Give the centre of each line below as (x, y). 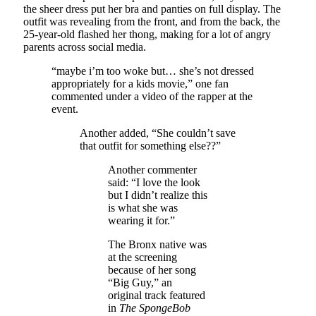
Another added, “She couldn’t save (158, 133)
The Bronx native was (157, 245)
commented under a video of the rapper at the (152, 97)
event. (65, 109)
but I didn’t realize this (158, 195)
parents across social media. (85, 47)
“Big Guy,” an (140, 283)
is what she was (143, 208)
